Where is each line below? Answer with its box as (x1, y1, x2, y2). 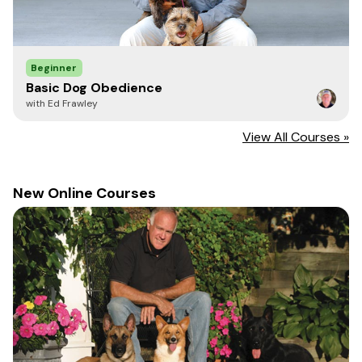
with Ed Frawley (26, 97, 98, 110)
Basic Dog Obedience (26, 79, 162, 96)
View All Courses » (242, 128, 349, 145)
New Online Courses (13, 183, 156, 203)
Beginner (31, 61, 77, 74)
